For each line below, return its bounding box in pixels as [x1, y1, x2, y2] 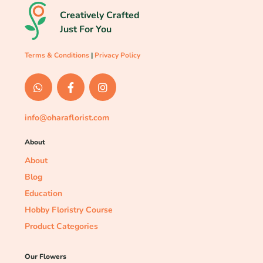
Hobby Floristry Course [25, 204, 113, 215]
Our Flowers [25, 251, 66, 261]
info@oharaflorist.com [25, 112, 109, 124]
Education [25, 187, 62, 199]
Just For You [60, 22, 112, 36]
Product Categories [25, 220, 98, 232]
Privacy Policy [95, 50, 140, 60]
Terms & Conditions [25, 50, 89, 60]
